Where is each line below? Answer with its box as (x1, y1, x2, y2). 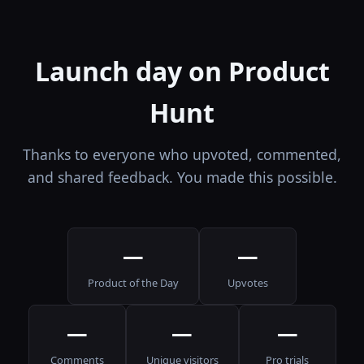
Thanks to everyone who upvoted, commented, (23, 145, 341, 165)
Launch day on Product (34, 54, 330, 89)
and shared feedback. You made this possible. (27, 167, 337, 188)
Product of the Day (88, 275, 179, 291)
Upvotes (227, 275, 268, 291)
